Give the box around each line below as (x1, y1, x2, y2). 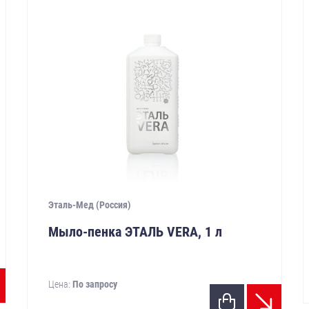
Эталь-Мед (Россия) (48, 199, 132, 211)
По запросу (72, 279, 118, 290)
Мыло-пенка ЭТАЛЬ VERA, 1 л (48, 223, 223, 241)
